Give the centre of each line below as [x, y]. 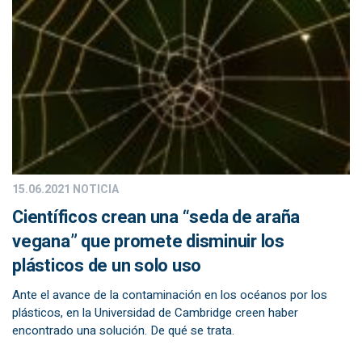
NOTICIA [95, 189]
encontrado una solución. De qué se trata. [123, 330]
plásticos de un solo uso [107, 266]
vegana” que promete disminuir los [148, 242]
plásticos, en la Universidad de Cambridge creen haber [155, 313]
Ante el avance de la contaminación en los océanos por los [170, 295]
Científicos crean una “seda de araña [156, 217]
